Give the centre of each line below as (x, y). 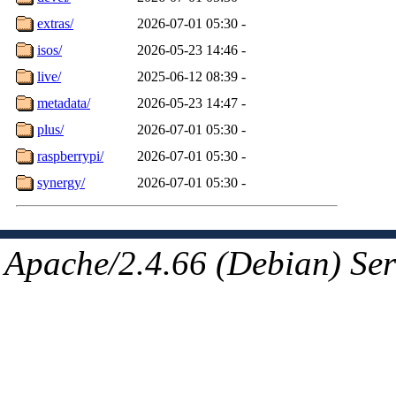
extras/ (55, 23)
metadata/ (64, 103)
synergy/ (61, 182)
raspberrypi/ (70, 156)
